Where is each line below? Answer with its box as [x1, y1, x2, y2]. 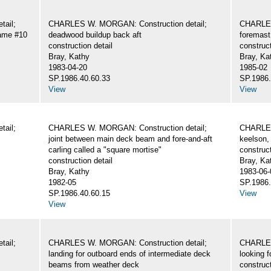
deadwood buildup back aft [48, 30, 142, 40]
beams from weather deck [48, 260, 139, 270]
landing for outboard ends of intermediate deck [48, 249, 211, 259]
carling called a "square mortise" [48, 145, 162, 155]
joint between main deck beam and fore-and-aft [48, 134, 212, 144]
